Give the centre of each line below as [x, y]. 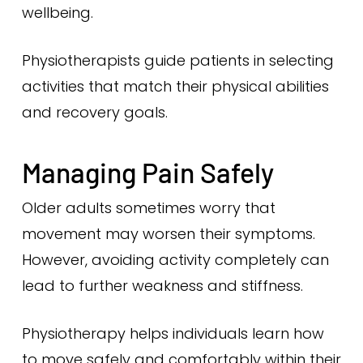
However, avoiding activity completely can [175, 260]
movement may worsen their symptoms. [168, 234]
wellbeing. [57, 13]
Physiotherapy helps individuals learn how [173, 333]
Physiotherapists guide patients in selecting [177, 60]
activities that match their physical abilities [175, 86]
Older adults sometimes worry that [148, 208]
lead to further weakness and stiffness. [162, 286]
